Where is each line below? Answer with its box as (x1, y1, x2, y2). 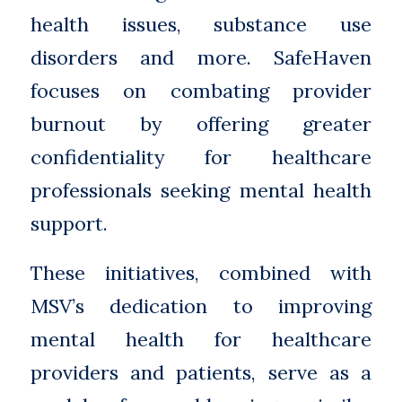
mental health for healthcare (30, 327, 372, 353)
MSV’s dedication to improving (30, 293, 372, 319)
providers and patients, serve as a (30, 360, 372, 386)
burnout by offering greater (30, 110, 372, 136)
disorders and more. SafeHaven (30, 44, 372, 70)
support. (30, 210, 108, 236)
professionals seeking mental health (30, 177, 372, 203)
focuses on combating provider (30, 77, 372, 103)
